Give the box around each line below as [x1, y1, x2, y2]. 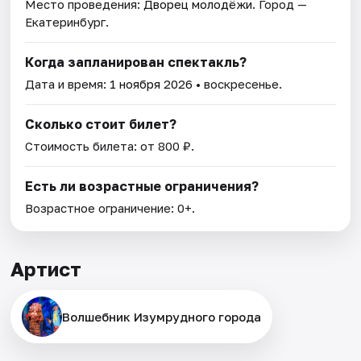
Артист [10, 257, 82, 281]
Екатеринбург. [25, 15, 110, 30]
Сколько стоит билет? [25, 116, 177, 133]
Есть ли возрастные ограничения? [25, 178, 259, 195]
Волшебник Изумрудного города [62, 309, 262, 325]
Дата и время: [25, 77, 110, 92]
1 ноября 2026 [110, 77, 193, 92]
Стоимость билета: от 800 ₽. [25, 139, 195, 154]
